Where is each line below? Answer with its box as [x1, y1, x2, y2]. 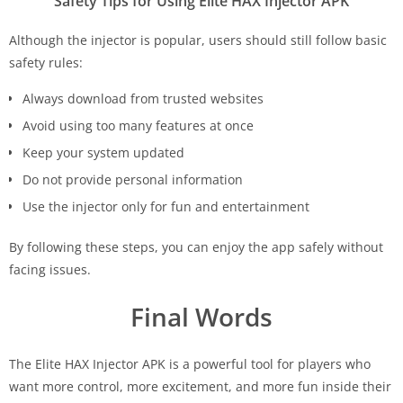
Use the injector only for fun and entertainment [22, 198, 309, 216]
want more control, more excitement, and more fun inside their [9, 378, 391, 396]
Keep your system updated [22, 144, 184, 162]
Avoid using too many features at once [22, 117, 254, 135]
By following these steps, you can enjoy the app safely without [9, 238, 383, 256]
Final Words [130, 300, 273, 335]
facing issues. [9, 261, 91, 279]
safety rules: [9, 54, 83, 72]
